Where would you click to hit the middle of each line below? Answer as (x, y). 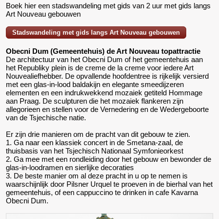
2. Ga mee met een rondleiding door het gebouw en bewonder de (109, 159)
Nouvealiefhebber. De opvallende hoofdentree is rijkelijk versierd (107, 76)
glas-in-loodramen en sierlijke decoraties (70, 168)
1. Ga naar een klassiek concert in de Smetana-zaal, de (94, 143)
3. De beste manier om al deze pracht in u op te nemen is (97, 176)
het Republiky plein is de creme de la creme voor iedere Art (100, 68)
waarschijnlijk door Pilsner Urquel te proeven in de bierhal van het (109, 184)
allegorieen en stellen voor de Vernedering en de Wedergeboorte (107, 109)
